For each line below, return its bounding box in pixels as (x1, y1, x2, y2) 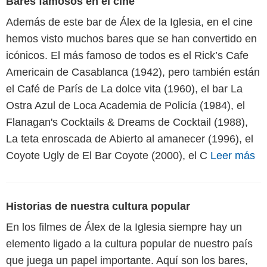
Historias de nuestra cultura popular (6, 200, 190, 212)
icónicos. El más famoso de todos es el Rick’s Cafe (6, 49, 249, 61)
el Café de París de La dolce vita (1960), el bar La (6, 82, 243, 95)
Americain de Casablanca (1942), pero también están (6, 66, 260, 78)
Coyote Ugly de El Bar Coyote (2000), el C (6, 149, 210, 162)
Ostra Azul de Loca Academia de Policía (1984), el (6, 99, 245, 111)
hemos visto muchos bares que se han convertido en (6, 32, 257, 45)
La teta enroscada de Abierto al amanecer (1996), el (6, 132, 253, 145)
